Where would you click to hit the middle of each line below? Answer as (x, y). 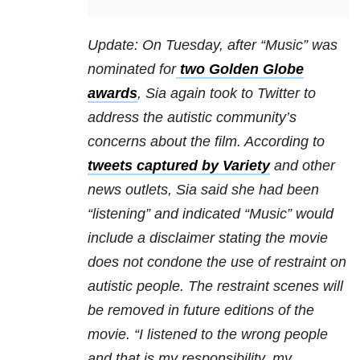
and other (303, 166)
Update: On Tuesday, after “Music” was (213, 45)
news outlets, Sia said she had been (203, 190)
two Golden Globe (240, 70)
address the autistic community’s (192, 118)
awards (112, 94)
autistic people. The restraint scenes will (215, 286)
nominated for (132, 70)
